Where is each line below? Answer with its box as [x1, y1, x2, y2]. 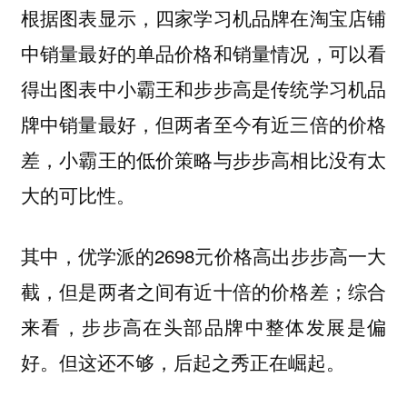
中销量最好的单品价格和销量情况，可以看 [20, 39, 387, 67]
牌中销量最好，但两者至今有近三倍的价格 [20, 110, 387, 138]
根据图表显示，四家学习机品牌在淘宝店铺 [20, 4, 387, 32]
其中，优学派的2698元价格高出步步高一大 [20, 241, 387, 269]
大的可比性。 [20, 181, 135, 209]
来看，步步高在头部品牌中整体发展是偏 [20, 312, 387, 340]
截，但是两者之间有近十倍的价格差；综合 [20, 276, 387, 304]
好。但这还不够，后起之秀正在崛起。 [20, 347, 345, 375]
